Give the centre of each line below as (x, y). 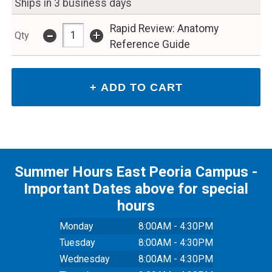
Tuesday (77, 242)
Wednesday (84, 259)
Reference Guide (150, 45)
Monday (76, 226)
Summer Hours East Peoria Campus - (136, 172)
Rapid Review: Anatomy (164, 29)
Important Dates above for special (136, 189)
